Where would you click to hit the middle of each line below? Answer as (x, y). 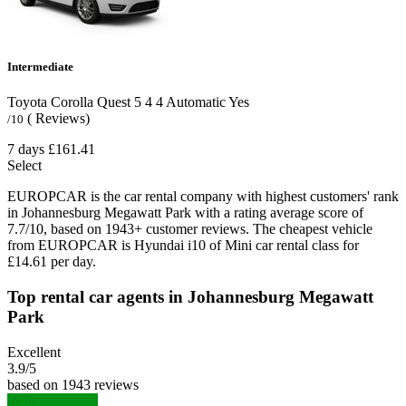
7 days (26, 150)
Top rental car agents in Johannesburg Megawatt (190, 297)
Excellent (34, 352)
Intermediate (40, 67)
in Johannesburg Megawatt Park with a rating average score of (185, 213)
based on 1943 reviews (73, 384)
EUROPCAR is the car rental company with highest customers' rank (203, 197)
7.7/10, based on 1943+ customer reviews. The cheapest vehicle (190, 229)
